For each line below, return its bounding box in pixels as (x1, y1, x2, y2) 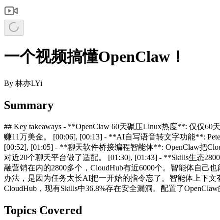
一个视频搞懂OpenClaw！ (4, 48, 186, 66)
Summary (4, 98, 54, 111)
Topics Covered (4, 203, 82, 217)
